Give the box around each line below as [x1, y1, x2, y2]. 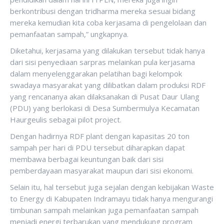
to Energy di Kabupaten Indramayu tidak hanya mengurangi [10, 193, 213, 203]
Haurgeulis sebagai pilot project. [10, 114, 121, 124]
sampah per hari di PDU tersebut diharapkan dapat [10, 142, 185, 152]
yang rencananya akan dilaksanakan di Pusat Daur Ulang [10, 91, 199, 101]
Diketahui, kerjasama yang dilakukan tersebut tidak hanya [10, 45, 205, 55]
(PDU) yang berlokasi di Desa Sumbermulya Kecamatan [10, 103, 199, 113]
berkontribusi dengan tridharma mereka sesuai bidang [10, 6, 195, 16]
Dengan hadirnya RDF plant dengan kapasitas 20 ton [10, 131, 189, 141]
